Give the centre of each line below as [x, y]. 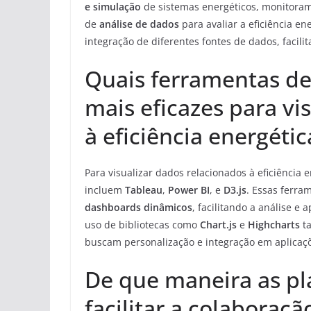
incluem [105, 190]
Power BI [189, 190]
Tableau [144, 190]
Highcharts [274, 225]
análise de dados [139, 24]
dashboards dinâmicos [138, 207]
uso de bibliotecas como [142, 225]
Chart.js [218, 225]
